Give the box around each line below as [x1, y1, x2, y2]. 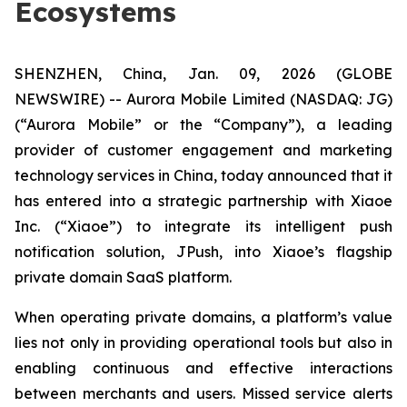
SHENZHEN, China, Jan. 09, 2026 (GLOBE [15, 65, 392, 83]
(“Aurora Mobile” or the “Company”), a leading [15, 115, 392, 134]
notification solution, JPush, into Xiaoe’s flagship [15, 243, 392, 261]
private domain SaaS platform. [15, 268, 232, 286]
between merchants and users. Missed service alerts [15, 384, 392, 402]
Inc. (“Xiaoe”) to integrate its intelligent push [15, 217, 392, 235]
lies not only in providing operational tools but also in [15, 333, 392, 352]
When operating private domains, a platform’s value [15, 308, 392, 326]
